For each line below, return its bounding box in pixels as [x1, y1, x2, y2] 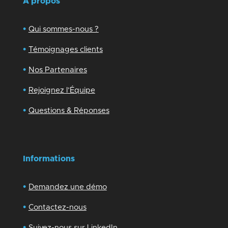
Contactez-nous [28, 204, 87, 212]
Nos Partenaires [28, 66, 87, 74]
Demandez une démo [28, 183, 107, 191]
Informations [22, 155, 75, 163]
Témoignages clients [28, 46, 103, 54]
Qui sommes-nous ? [28, 25, 99, 34]
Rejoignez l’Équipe [28, 87, 95, 95]
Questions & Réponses [28, 107, 109, 115]
